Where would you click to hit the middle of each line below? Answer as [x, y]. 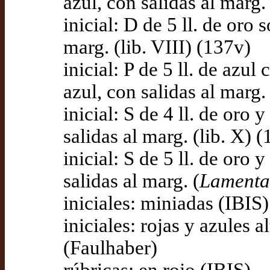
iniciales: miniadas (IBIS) [166, 203]
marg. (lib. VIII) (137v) [157, 47]
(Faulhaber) [110, 248]
